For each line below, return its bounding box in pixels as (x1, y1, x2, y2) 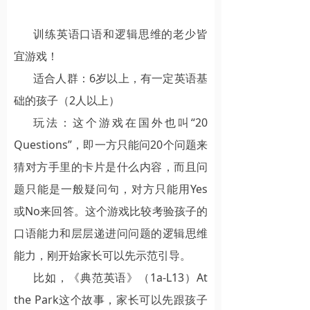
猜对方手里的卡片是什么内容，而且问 (14, 158, 208, 174)
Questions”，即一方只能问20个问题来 (14, 136, 208, 152)
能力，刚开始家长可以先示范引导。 (14, 247, 191, 263)
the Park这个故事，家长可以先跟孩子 (14, 291, 208, 307)
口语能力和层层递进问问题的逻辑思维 (14, 225, 208, 241)
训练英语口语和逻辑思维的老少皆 (33, 26, 208, 42)
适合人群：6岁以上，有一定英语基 (33, 70, 208, 86)
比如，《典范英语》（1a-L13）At (33, 269, 208, 285)
